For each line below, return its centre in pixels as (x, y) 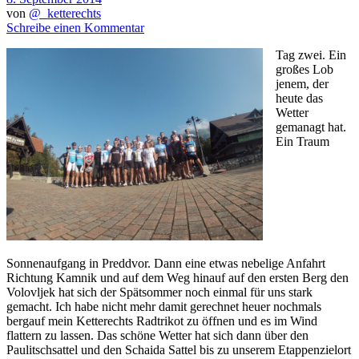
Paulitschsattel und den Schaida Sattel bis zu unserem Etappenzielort (179, 349)
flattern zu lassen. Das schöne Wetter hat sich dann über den (157, 335)
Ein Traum (303, 141)
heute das (299, 98)
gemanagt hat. (311, 127)
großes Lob (305, 69)
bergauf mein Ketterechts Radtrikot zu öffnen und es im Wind (162, 321)
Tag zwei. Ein (311, 54)
